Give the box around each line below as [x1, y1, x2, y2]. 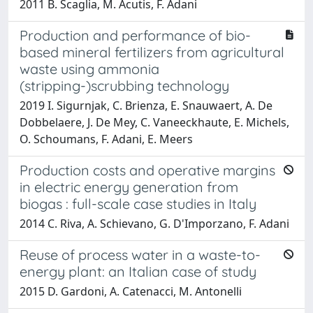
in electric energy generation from [20, 177, 238, 196]
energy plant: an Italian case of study [20, 262, 256, 280]
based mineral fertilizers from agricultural [20, 43, 284, 61]
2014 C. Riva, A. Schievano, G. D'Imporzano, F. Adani [20, 215, 289, 231]
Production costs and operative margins [20, 161, 275, 179]
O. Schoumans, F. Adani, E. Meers [20, 131, 193, 147]
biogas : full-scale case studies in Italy [20, 194, 256, 212]
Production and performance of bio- [20, 26, 251, 44]
